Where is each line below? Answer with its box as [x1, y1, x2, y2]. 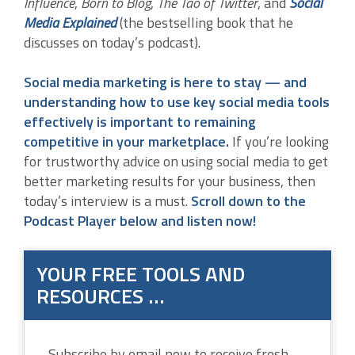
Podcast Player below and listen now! [24, 210, 256, 231]
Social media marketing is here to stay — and [24, 71, 307, 93]
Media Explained [24, 12, 116, 33]
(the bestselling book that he [116, 12, 293, 33]
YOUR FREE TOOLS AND [36, 258, 245, 289]
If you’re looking [229, 131, 329, 152]
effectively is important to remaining [24, 111, 256, 132]
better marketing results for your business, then [24, 170, 315, 192]
